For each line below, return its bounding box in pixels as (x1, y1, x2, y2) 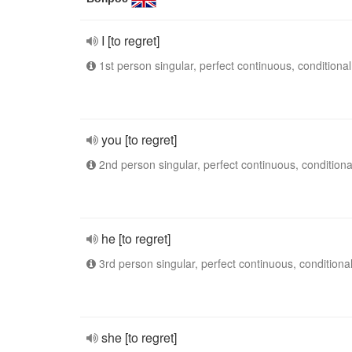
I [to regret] (101, 31, 159, 49)
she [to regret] (101, 328, 177, 346)
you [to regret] (101, 130, 177, 148)
